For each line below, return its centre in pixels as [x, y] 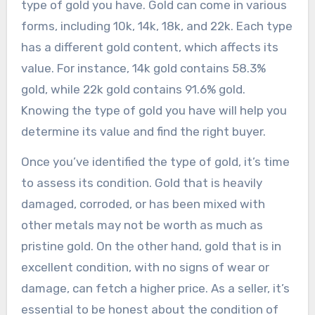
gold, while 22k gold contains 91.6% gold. [133, 89]
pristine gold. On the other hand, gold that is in [151, 246]
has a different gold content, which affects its [149, 47]
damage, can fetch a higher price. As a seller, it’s [155, 288]
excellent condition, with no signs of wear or [145, 267]
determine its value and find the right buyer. [143, 131]
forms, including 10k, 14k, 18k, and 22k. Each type [156, 26]
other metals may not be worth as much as [142, 225]
